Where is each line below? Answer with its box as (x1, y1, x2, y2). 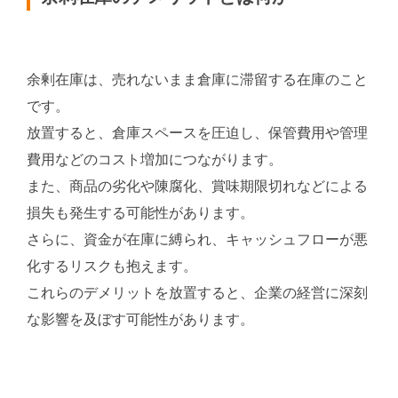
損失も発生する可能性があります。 (27, 205, 254, 221)
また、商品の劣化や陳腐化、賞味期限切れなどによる (27, 179, 368, 195)
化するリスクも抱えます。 (27, 259, 197, 275)
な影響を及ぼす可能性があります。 (27, 312, 254, 328)
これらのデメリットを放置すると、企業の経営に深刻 (27, 285, 368, 301)
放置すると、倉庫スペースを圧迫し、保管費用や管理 (27, 125, 368, 141)
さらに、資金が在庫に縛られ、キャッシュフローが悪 (27, 232, 368, 248)
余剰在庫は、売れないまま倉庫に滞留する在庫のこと (27, 72, 368, 88)
